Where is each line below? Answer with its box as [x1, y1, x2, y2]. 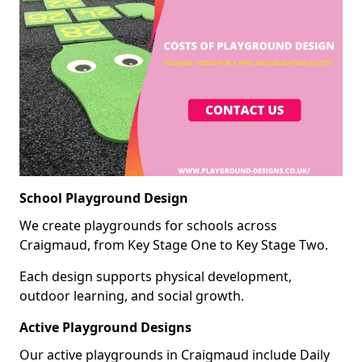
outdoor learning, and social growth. [19, 286, 244, 305]
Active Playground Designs [19, 318, 192, 336]
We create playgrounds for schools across [19, 216, 277, 234]
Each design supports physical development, [19, 267, 292, 285]
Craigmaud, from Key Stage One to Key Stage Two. [19, 235, 328, 254]
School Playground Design [19, 188, 188, 207]
